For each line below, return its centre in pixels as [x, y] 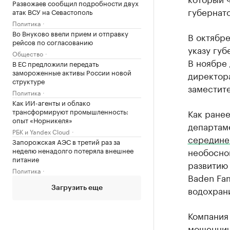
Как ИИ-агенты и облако [51, 102]
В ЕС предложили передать [55, 63]
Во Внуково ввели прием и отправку [70, 33]
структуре [28, 81]
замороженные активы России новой [72, 72]
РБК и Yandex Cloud [41, 131]
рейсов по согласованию [53, 42]
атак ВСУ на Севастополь [52, 11]
